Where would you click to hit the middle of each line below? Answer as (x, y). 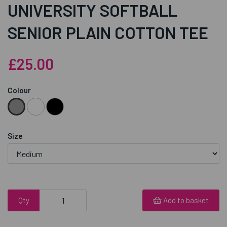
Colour (19, 90)
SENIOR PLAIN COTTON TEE (108, 33)
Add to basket (186, 200)
